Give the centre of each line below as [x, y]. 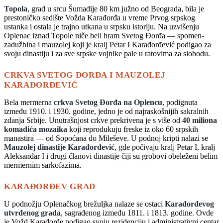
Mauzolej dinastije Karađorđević [59, 147]
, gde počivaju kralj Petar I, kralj [165, 147]
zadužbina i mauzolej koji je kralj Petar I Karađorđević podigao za [108, 44]
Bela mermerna [29, 102]
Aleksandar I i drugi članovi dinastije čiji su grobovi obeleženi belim [111, 156]
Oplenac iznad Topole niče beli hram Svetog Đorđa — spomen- [104, 35]
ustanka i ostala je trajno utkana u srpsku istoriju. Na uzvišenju [102, 26]
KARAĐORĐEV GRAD [50, 186]
